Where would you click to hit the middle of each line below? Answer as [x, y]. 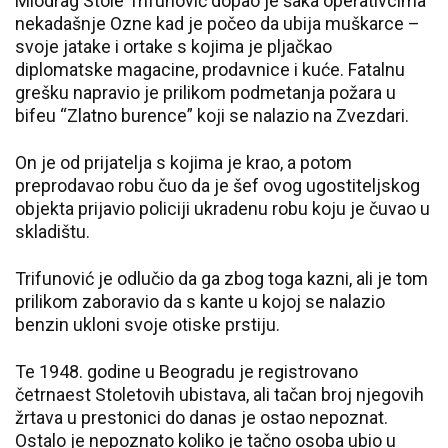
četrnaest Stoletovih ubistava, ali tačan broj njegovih [219, 394]
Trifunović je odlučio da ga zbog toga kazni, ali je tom [221, 278]
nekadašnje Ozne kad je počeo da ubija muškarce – [217, 23]
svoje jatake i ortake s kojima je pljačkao [173, 46]
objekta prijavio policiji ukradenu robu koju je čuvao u [222, 208]
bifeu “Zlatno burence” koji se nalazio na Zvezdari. [212, 115]
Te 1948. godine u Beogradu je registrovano [186, 371]
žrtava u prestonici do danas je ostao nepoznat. [201, 417]
